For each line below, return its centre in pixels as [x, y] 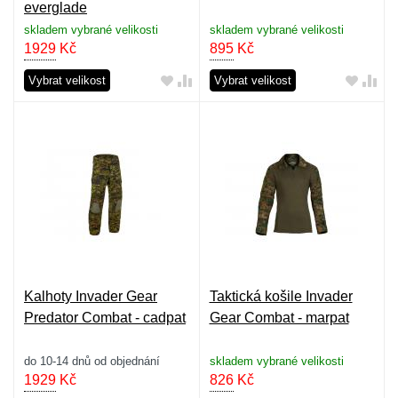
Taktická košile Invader [281, 296]
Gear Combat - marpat [279, 317]
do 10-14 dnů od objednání [92, 361]
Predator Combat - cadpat [105, 317]
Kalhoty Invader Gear [91, 296]
